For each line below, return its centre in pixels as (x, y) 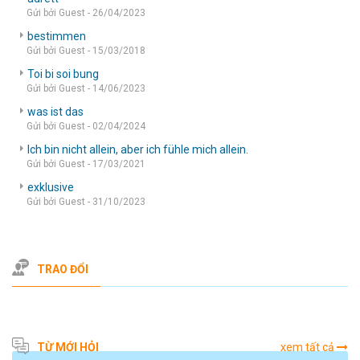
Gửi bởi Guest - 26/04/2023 (86, 12)
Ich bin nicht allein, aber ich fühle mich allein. (138, 149)
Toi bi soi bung (63, 74)
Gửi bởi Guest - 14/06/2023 (86, 88)
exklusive (51, 187)
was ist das (55, 111)
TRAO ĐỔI (63, 269)
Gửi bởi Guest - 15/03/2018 (86, 50)
